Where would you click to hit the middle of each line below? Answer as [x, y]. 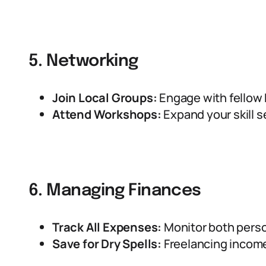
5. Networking [83, 61]
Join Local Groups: [105, 98]
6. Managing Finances [115, 191]
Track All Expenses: [107, 227]
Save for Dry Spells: [107, 244]
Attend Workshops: [107, 114]
